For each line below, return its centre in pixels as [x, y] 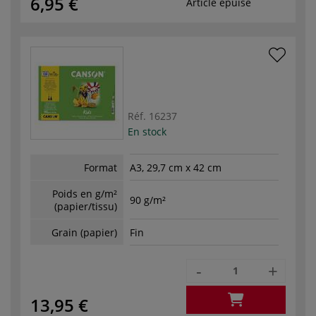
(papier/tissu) [86, 206]
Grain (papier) [84, 232]
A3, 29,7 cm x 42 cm [176, 168]
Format [101, 167]
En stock [147, 131]
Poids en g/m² [85, 193]
